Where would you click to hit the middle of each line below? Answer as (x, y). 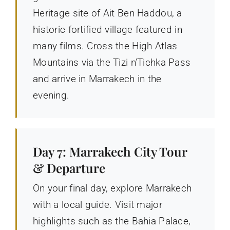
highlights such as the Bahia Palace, (112, 221)
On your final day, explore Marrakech (112, 188)
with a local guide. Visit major (97, 204)
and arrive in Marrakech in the (97, 79)
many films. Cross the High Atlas (105, 46)
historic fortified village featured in (107, 29)
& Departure (69, 168)
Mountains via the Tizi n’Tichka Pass (112, 62)
